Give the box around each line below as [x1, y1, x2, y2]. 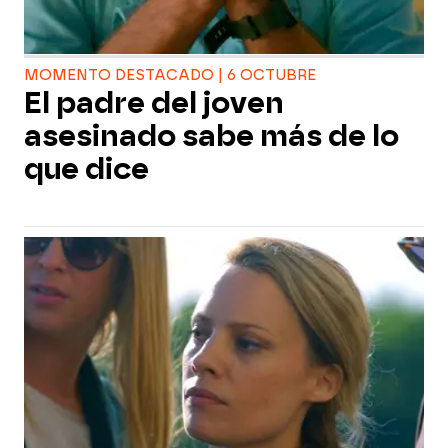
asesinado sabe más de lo [24, 119, 399, 153]
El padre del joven [24, 86, 284, 120]
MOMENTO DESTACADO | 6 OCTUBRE [24, 67, 316, 84]
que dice [24, 152, 149, 186]
